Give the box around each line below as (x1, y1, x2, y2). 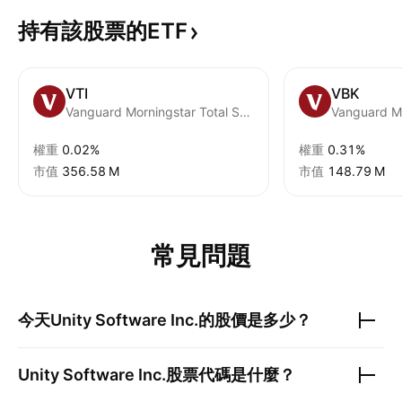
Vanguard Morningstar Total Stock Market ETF (240, 104, 250, 119)
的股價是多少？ (198, 310, 311, 329)
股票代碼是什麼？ (166, 365, 295, 384)
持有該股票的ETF (18, 18, 188, 44)
